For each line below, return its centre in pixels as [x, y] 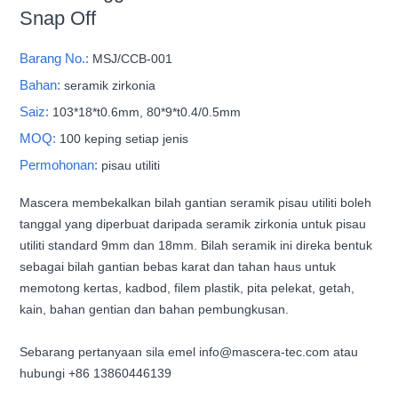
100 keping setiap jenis [124, 138]
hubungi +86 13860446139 [96, 373]
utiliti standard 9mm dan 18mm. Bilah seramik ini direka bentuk [196, 245]
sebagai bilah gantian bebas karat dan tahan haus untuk [178, 266]
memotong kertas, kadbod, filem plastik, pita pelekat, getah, [187, 287]
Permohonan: [61, 164]
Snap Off [58, 18]
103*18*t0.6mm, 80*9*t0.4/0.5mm [147, 111]
